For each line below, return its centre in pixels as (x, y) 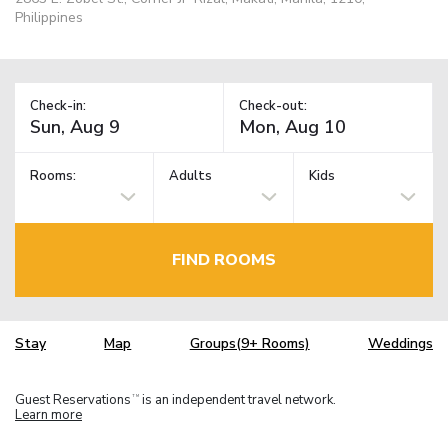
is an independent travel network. (237, 399)
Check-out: (273, 105)
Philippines (49, 17)
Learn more (48, 414)
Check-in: (58, 105)
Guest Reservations (73, 399)
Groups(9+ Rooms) (249, 344)
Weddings (400, 344)
